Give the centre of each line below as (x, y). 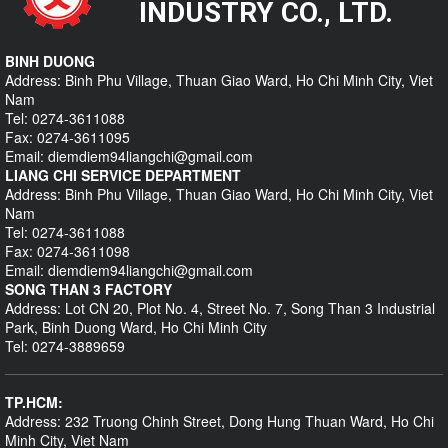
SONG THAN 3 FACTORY (88, 289)
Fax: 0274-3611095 (67, 137)
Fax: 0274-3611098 (67, 251)
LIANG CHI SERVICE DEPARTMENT (123, 175)
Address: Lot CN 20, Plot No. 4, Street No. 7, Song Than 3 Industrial (220, 308)
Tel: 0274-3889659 (65, 346)
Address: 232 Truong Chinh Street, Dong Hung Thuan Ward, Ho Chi (219, 421)
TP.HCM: (34, 402)
